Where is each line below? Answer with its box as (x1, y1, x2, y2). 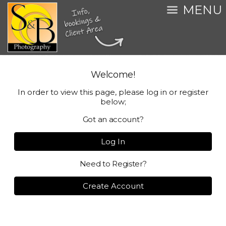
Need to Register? (79, 159, 147, 168)
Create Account (82, 181, 144, 191)
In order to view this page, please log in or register (18, 87, 208, 97)
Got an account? (82, 115, 144, 124)
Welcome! (91, 69, 135, 80)
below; (100, 97, 126, 106)
